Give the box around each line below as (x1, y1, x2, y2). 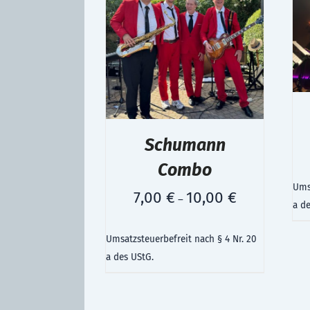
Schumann (144, 135, 226, 156)
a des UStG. (106, 251, 154, 264)
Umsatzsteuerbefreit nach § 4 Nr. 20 (106, 233, 257, 246)
